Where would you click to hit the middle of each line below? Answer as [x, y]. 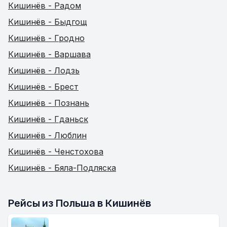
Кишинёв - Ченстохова [56, 152]
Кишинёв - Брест [43, 87]
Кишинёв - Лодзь [44, 70]
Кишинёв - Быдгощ [48, 22]
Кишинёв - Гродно [46, 38]
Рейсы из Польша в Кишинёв [80, 203]
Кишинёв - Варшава [49, 54]
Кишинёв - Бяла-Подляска [62, 168]
